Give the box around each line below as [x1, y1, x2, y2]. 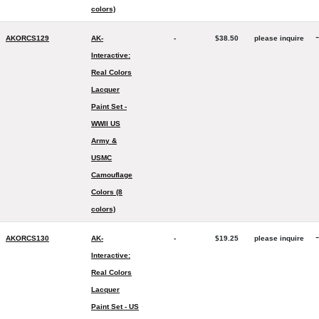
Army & [91, 137, 117, 145]
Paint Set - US [91, 303, 139, 310]
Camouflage [91, 171, 132, 179]
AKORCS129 [6, 34, 49, 42]
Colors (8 [91, 188, 122, 196]
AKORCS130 [6, 234, 49, 242]
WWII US [91, 120, 120, 127]
